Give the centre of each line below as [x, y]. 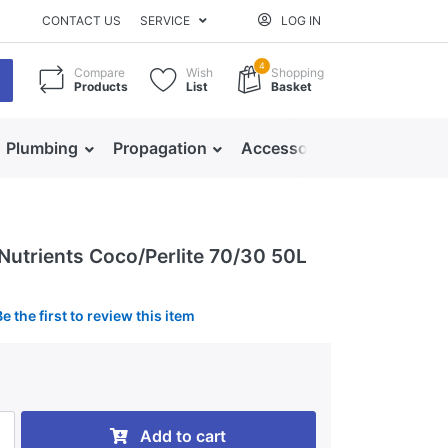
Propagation [159, 148]
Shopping [297, 72]
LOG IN [301, 20]
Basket [291, 86]
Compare [99, 72]
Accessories [289, 148]
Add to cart [183, 436]
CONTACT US [82, 20]
